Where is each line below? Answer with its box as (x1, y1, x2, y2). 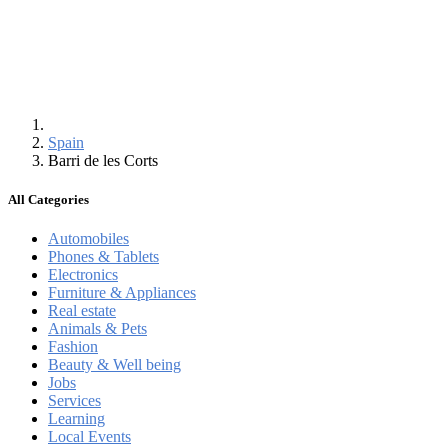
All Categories (8, 192, 89, 208)
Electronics (48, 266, 118, 284)
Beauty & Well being (48, 356, 181, 374)
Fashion (48, 338, 98, 356)
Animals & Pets (48, 320, 147, 338)
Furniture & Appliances (48, 284, 196, 302)
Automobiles (48, 230, 129, 248)
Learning (48, 410, 105, 428)
